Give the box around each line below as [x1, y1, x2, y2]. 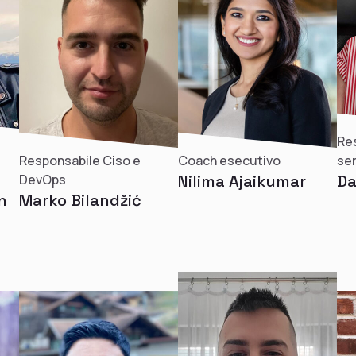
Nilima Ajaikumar [178, 171, 306, 192]
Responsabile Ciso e [19, 152, 141, 169]
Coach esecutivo [178, 152, 281, 169]
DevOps [19, 171, 66, 188]
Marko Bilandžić [19, 190, 141, 211]
